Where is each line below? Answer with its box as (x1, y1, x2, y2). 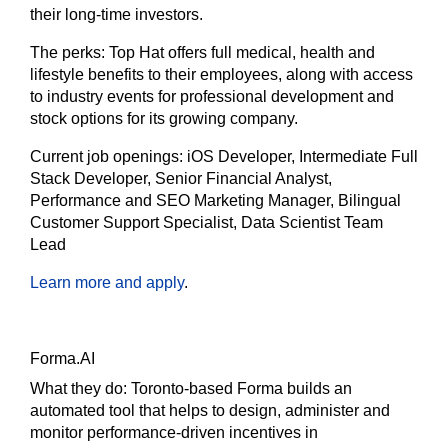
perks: (62, 44, 109, 62)
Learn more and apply (30, 274, 184, 292)
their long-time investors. (30, 6, 203, 24)
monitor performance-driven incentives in (30, 424, 318, 442)
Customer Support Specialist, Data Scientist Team (30, 214, 383, 232)
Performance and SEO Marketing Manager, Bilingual (30, 192, 401, 210)
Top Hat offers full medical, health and (109, 44, 375, 62)
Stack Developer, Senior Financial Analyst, (30, 170, 332, 188)
